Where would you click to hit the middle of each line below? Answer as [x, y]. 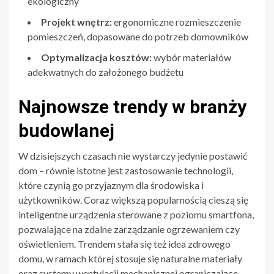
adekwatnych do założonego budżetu [106, 72]
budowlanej [66, 130]
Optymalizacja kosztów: [96, 57]
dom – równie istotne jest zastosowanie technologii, [126, 170]
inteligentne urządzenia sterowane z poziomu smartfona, [136, 214]
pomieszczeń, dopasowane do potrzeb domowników [138, 36]
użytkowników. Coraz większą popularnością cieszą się [133, 199]
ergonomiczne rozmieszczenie [176, 21]
